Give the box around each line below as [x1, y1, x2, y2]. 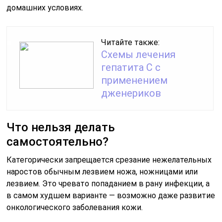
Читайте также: [101, 37, 160, 47]
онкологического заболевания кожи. [6, 202, 143, 212]
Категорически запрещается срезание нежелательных [6, 155, 212, 165]
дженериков [101, 87, 162, 99]
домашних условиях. [6, 2, 84, 12]
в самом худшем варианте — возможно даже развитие [6, 190, 216, 200]
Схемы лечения [101, 48, 176, 60]
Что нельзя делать [6, 120, 115, 134]
